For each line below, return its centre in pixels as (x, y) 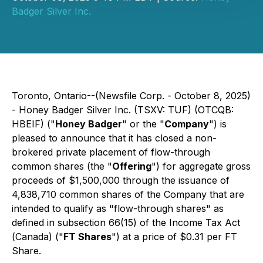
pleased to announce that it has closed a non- (114, 138)
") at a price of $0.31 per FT (174, 237)
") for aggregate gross (201, 166)
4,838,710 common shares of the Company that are (128, 194)
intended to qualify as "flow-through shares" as (118, 208)
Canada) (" (39, 237)
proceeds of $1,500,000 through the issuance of (121, 180)
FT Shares (87, 237)
